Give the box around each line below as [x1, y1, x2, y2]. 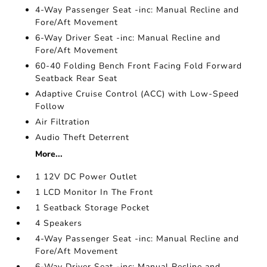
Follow [35, 101, 66, 112]
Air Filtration [35, 116, 91, 128]
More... [35, 148, 63, 160]
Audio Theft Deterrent [35, 132, 130, 143]
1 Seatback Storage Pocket [35, 202, 150, 213]
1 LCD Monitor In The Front [35, 187, 154, 198]
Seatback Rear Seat [35, 73, 118, 84]
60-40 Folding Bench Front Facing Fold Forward [35, 60, 243, 72]
